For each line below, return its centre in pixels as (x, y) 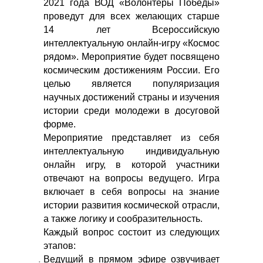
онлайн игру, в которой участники (131, 165)
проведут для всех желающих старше (131, 16)
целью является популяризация (131, 84)
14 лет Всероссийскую (131, 30)
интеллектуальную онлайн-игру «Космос (131, 43)
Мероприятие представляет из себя (131, 138)
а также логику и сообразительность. (123, 219)
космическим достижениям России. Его (131, 70)
